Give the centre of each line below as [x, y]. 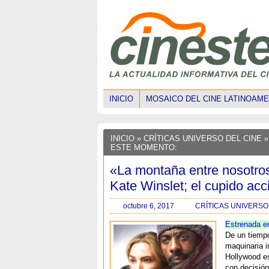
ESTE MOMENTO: [144, 147]
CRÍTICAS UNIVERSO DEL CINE [203, 138]
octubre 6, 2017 [149, 206]
